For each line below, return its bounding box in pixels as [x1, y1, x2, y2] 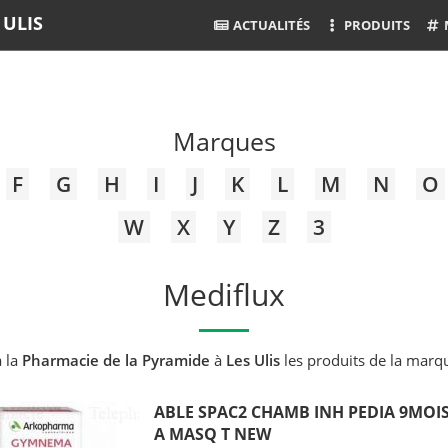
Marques [172, 123, 276, 158]
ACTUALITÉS [229, 16, 310, 34]
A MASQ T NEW [154, 422, 271, 445]
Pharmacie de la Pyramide [21, 349, 210, 370]
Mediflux [163, 273, 285, 315]
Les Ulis [225, 349, 280, 370]
